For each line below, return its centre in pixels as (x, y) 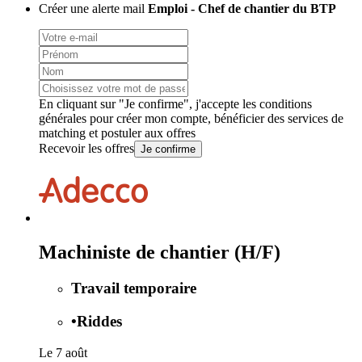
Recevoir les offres (86, 149)
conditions (286, 104)
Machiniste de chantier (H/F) (160, 253)
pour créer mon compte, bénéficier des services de (215, 119)
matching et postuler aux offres (117, 133)
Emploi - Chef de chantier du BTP (242, 9)
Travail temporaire (134, 288)
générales (63, 119)
